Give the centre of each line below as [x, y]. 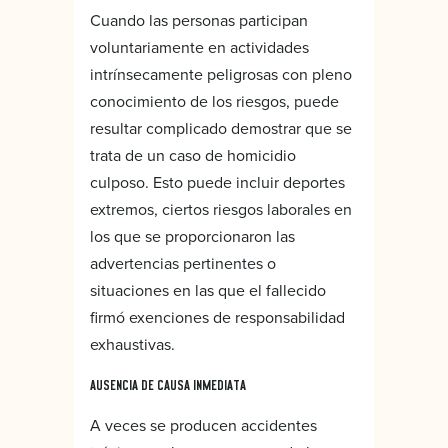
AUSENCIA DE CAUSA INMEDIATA [168, 384]
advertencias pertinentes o [183, 262]
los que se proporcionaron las [192, 235]
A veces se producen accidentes [203, 424]
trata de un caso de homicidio [193, 154]
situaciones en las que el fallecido [208, 289]
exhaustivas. [132, 343]
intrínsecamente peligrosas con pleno [221, 73]
